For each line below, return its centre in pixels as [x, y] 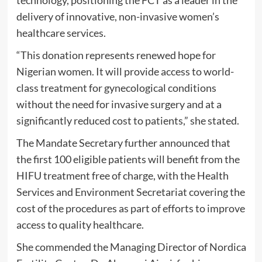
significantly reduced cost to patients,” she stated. [127, 120]
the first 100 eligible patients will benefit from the [128, 159]
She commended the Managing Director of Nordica [131, 247]
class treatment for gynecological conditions [116, 87]
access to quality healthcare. [80, 224]
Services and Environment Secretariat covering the [130, 192]
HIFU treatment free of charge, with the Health [122, 175]
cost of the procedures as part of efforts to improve [130, 208]
